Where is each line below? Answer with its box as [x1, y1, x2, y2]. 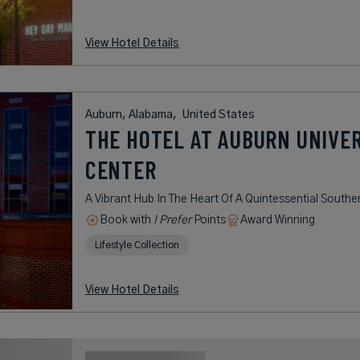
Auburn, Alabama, [84, 109, 179, 121]
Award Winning [239, 214, 315, 226]
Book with [99, 214, 153, 226]
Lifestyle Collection [94, 239, 179, 250]
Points [190, 214, 226, 226]
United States [181, 109, 255, 121]
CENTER [84, 155, 157, 184]
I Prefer [153, 214, 191, 226]
